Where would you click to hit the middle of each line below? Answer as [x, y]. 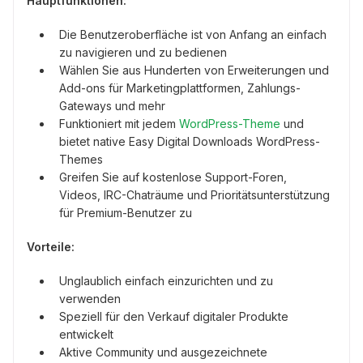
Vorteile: [51, 246]
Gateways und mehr [112, 105]
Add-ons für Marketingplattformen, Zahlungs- [180, 88]
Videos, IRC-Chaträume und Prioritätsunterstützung [194, 194]
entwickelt [86, 334]
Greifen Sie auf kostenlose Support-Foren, [173, 177]
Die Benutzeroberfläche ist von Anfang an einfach [193, 34]
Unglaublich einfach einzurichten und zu [166, 280]
